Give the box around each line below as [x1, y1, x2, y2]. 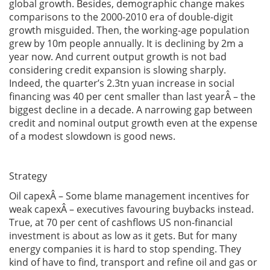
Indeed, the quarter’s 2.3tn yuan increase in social [9, 77, 234, 90]
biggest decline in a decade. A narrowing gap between [9, 103, 253, 116]
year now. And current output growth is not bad [9, 50, 227, 63]
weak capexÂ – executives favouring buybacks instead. [9, 202, 254, 216]
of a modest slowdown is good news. [9, 130, 175, 143]
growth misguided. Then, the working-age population [9, 24, 250, 37]
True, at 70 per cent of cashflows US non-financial [9, 216, 233, 229]
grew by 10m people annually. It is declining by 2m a [9, 37, 243, 50]
